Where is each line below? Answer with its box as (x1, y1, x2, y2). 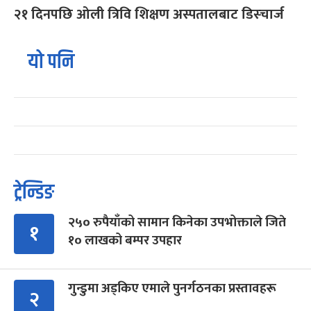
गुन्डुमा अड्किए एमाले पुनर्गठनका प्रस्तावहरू (68, 277, 276, 299)
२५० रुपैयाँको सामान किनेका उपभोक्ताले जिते (68, 211, 286, 233)
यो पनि (28, 46, 74, 78)
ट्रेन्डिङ (14, 176, 54, 208)
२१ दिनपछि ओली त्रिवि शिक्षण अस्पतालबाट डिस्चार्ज (14, 2, 284, 26)
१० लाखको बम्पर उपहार (68, 229, 182, 251)
